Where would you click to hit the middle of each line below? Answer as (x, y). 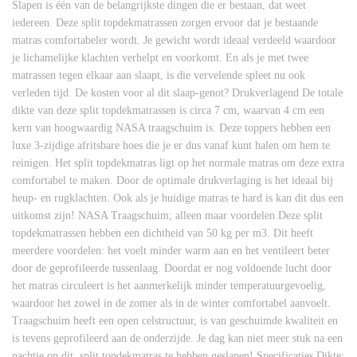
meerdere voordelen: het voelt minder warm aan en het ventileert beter (171, 251)
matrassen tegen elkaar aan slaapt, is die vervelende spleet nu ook (159, 75)
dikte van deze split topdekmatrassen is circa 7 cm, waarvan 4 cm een (168, 110)
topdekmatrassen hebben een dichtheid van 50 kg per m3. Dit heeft (163, 233)
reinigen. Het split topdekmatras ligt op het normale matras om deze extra (178, 163)
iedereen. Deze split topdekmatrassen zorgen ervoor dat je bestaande (165, 23)
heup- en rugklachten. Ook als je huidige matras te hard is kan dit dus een (178, 198)
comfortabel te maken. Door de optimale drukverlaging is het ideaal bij (173, 180)
